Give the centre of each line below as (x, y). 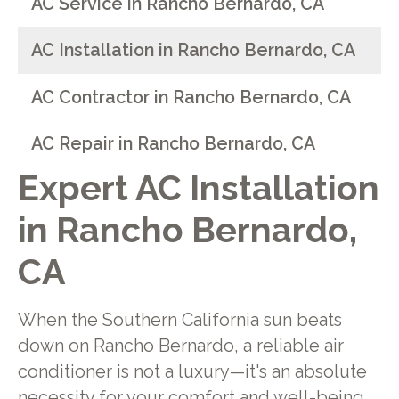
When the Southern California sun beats (179, 320)
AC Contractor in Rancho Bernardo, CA (191, 97)
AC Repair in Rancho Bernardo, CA (174, 144)
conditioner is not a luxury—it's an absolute (192, 371)
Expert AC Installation (198, 188)
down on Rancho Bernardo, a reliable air (180, 346)
